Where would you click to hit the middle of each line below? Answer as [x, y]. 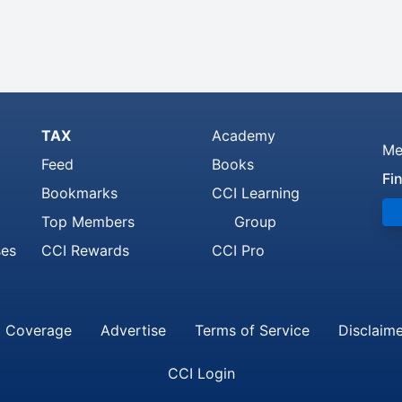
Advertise [133, 330]
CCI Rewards [85, 250]
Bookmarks [79, 193]
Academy [244, 135]
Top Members [88, 222]
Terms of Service [252, 330]
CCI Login [201, 373]
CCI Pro [238, 250]
